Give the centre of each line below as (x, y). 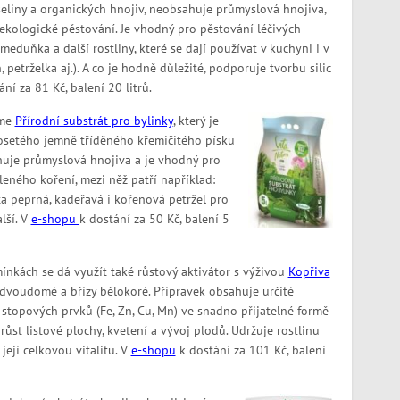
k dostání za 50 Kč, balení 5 (154, 219)
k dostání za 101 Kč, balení (252, 350)
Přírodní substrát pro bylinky (94, 121)
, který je (196, 121)
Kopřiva (309, 272)
